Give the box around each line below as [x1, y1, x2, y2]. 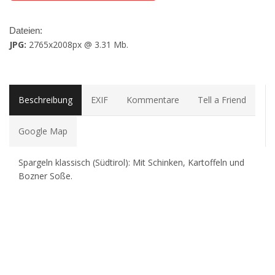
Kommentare [126, 94, 179, 106]
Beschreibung [18, 94, 72, 106]
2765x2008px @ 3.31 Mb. [26, 39, 128, 51]
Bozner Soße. [18, 170, 72, 182]
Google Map [18, 125, 68, 137]
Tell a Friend [198, 94, 246, 106]
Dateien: [9, 25, 42, 36]
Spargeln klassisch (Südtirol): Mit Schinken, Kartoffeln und [18, 157, 244, 169]
